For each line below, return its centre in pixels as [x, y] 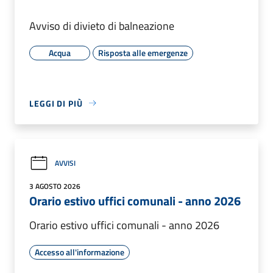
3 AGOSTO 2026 [55, 186]
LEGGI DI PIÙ [56, 103]
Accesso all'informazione [80, 252]
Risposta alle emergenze [143, 52]
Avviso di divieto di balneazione [102, 26]
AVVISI [65, 163]
